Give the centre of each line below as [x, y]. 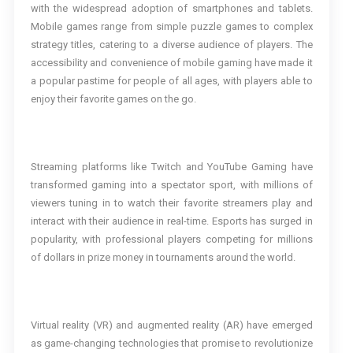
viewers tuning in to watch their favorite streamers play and [171, 203]
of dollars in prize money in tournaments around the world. [163, 258]
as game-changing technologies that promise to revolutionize [171, 344]
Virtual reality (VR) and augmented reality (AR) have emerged [171, 325]
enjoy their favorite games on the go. [113, 99]
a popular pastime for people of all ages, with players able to [171, 81]
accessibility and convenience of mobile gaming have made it [171, 63]
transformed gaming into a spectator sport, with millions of [171, 185]
